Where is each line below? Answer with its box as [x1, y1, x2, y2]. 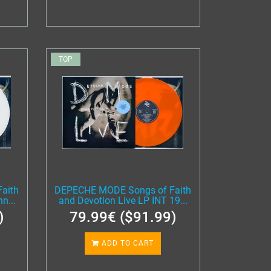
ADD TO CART [99, 239, 154, 247]
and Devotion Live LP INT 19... [58, 195, 188, 206]
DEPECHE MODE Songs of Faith [54, 184, 192, 196]
